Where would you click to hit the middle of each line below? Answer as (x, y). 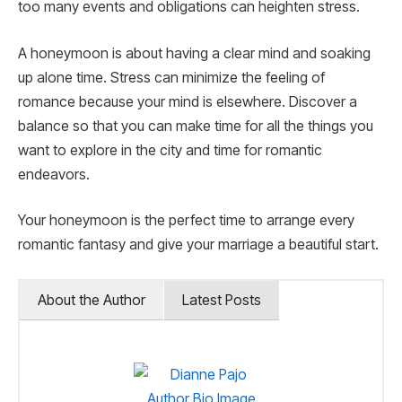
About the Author (92, 300)
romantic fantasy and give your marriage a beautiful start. (198, 245)
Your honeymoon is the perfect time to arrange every (186, 221)
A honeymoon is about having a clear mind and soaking (194, 53)
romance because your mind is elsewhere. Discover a (188, 101)
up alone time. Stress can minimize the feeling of (171, 77)
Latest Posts (222, 300)
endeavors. (54, 174)
